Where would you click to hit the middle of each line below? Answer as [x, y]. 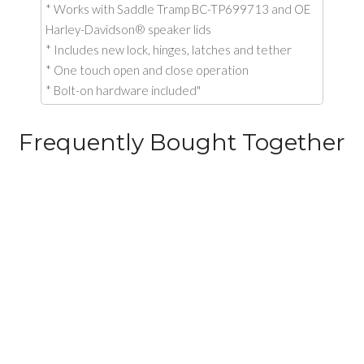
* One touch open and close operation [147, 70]
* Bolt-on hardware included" [123, 90]
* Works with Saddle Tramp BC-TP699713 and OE [178, 9]
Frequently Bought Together [182, 142]
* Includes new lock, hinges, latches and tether [169, 50]
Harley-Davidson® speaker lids [128, 29]
